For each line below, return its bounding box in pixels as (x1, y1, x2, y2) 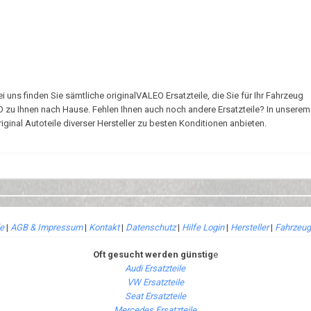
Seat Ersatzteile (124, 291, 186, 301)
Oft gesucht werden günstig (92, 249, 213, 260)
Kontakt (89, 222, 119, 233)
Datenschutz (126, 222, 176, 233)
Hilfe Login (182, 222, 224, 233)
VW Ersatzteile (126, 277, 184, 287)
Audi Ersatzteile (125, 263, 186, 274)
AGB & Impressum (10, 222, 83, 233)
